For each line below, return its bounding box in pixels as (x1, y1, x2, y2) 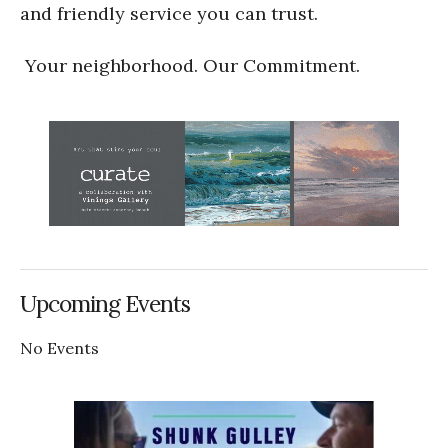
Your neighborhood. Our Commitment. (20, 53, 360, 77)
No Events (20, 337, 99, 358)
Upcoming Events (20, 288, 190, 318)
